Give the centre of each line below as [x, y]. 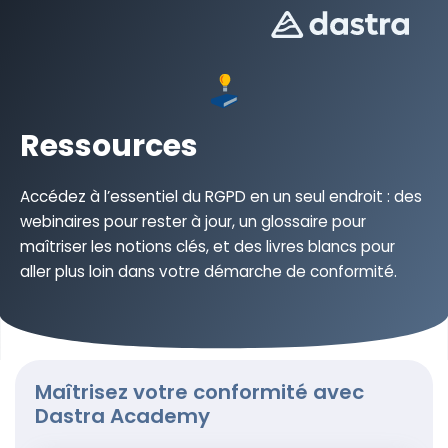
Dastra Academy [122, 415]
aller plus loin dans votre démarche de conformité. [208, 271]
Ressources [109, 145]
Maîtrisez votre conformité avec [199, 391]
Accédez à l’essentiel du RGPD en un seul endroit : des [221, 196]
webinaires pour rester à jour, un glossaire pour [193, 221]
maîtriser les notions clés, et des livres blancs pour [207, 246]
